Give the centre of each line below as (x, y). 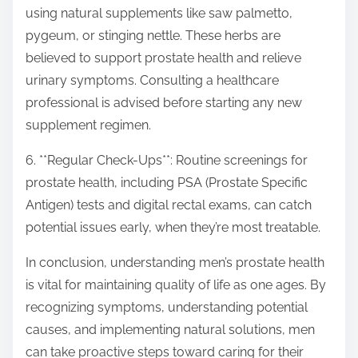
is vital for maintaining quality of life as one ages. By (176, 285)
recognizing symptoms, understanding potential (167, 308)
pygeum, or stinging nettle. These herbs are (153, 36)
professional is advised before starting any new (164, 103)
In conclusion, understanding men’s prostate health (175, 263)
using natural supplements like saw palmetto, (159, 14)
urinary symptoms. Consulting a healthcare (152, 81)
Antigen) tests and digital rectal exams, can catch (169, 205)
